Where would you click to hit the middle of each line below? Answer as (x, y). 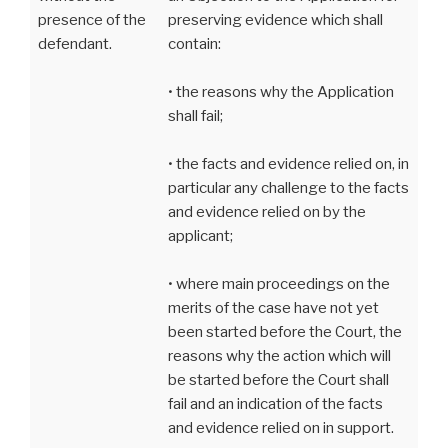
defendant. (75, 44)
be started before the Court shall (278, 380)
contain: (194, 44)
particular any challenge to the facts (288, 188)
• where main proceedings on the (279, 284)
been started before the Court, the (285, 332)
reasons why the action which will (279, 356)
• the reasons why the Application (281, 92)
